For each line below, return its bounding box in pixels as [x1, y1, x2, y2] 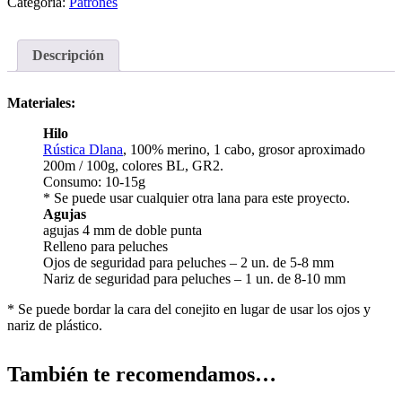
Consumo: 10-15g [43, 174, 145, 190]
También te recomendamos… [7, 363, 276, 387]
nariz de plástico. [7, 318, 102, 334]
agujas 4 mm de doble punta [43, 223, 202, 239]
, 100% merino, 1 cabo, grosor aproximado [123, 142, 365, 158]
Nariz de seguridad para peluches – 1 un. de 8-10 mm [43, 271, 345, 287]
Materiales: [7, 95, 75, 111]
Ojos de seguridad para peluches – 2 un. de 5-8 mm [43, 255, 334, 271]
